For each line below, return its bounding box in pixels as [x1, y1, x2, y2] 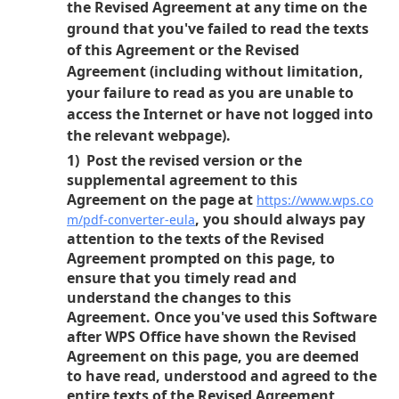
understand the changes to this [67, 288, 291, 307]
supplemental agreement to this [67, 170, 297, 190]
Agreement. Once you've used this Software [67, 307, 377, 327]
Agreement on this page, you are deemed [67, 346, 359, 366]
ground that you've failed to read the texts [67, 19, 369, 38]
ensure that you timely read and [67, 268, 297, 288]
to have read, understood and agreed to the [67, 366, 377, 386]
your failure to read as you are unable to [67, 83, 354, 102]
